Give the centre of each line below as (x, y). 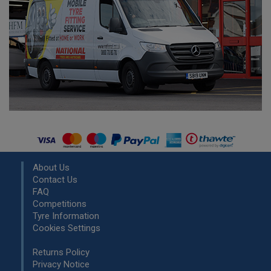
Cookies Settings (67, 228)
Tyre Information (66, 216)
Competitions (60, 204)
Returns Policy (61, 253)
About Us (51, 168)
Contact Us (55, 180)
